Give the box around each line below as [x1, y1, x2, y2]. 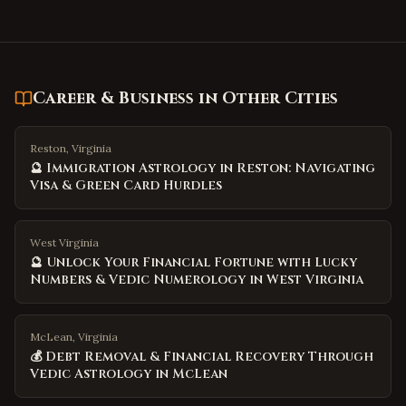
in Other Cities [194, 87, 338, 110]
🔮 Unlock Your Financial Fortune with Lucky [30, 254, 357, 271]
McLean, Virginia [30, 330, 118, 343]
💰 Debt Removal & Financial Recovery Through [30, 348, 373, 365]
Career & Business [33, 87, 194, 110]
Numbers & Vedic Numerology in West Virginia [30, 271, 363, 288]
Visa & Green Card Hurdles [30, 177, 222, 194]
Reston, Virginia [30, 141, 111, 155]
